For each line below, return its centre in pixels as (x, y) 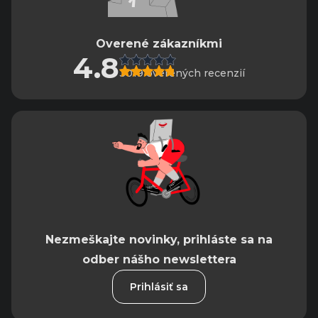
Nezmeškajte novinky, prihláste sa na (159, 240)
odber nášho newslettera (159, 260)
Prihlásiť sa (159, 287)
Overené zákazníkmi (159, 44)
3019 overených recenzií (182, 73)
